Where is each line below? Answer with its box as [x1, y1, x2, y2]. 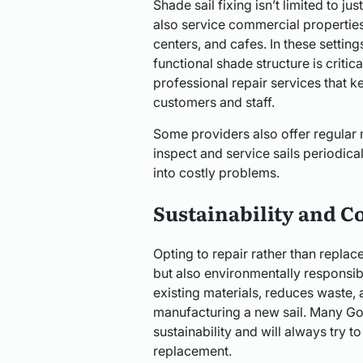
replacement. [152, 342, 232, 359]
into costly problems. [152, 164, 280, 181]
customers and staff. [152, 93, 275, 110]
